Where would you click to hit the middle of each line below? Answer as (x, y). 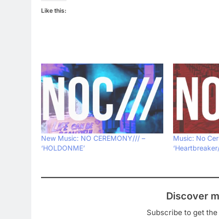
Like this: (54, 11)
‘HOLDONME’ (63, 148)
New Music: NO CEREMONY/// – (93, 138)
